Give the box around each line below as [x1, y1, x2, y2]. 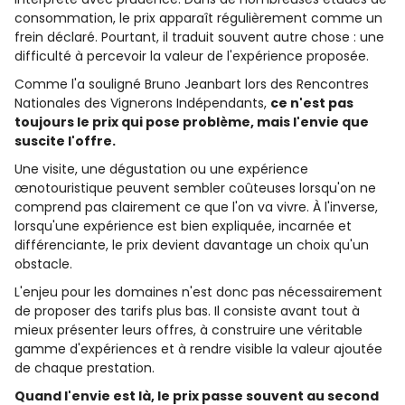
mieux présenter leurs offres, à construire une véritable [14, 321, 363, 339]
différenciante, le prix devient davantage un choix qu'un [14, 236, 369, 254]
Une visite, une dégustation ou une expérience [14, 160, 308, 178]
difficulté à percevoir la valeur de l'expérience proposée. [14, 47, 369, 65]
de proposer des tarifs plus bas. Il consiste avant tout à [14, 302, 360, 320]
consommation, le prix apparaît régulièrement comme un [14, 9, 382, 27]
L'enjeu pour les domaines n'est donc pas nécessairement [14, 283, 382, 301]
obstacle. [14, 255, 72, 273]
